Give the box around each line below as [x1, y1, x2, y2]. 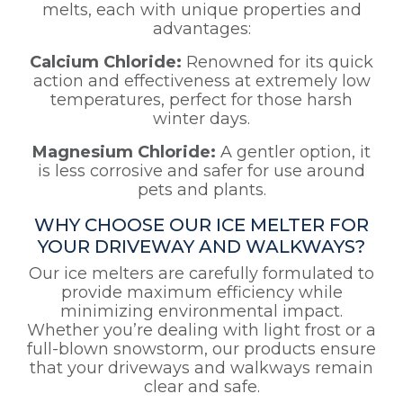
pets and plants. [137, 180, 266, 201]
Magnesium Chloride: [32, 142, 216, 163]
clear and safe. [143, 377, 260, 398]
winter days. [153, 109, 250, 130]
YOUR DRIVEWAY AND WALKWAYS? [38, 236, 365, 258]
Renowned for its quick [182, 52, 373, 73]
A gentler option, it [216, 142, 371, 163]
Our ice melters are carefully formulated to [29, 264, 374, 284]
